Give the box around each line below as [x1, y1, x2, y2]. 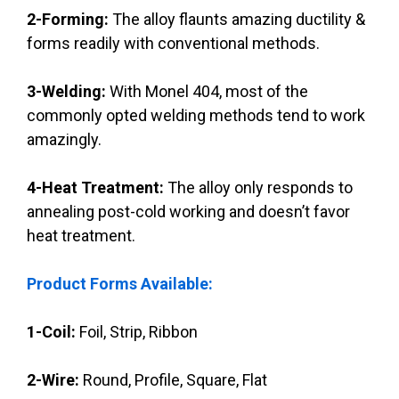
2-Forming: [27, 10, 112, 29]
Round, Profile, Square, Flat [83, 370, 267, 390]
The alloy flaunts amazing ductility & [112, 10, 365, 29]
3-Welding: [27, 82, 110, 102]
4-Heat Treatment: [27, 178, 167, 198]
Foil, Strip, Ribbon [79, 322, 198, 342]
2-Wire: [27, 370, 83, 390]
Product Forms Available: [27, 274, 213, 294]
